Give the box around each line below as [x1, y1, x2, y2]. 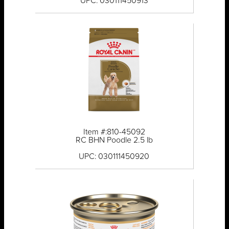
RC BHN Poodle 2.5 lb [75, 136, 153, 145]
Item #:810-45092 [83, 128, 145, 136]
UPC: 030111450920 [79, 152, 150, 161]
